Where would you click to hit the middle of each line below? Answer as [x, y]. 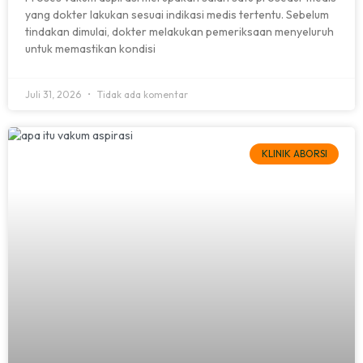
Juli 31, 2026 [54, 94]
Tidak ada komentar [141, 94]
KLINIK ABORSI [294, 153]
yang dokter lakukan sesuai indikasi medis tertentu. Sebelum [177, 14]
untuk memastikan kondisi [90, 48]
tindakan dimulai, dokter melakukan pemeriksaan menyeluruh [179, 31]
